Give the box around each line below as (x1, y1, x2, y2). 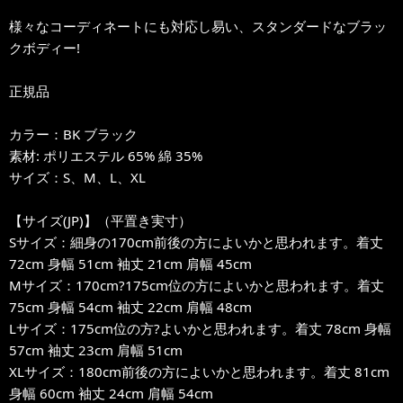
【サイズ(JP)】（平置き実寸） (9, 211, 192, 229)
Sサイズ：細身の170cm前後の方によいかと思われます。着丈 (9, 233, 383, 251)
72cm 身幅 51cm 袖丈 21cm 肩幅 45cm (9, 255, 252, 273)
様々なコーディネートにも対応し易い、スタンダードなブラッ (9, 17, 387, 35)
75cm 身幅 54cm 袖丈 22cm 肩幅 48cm (9, 298, 252, 316)
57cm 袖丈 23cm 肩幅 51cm (9, 341, 183, 359)
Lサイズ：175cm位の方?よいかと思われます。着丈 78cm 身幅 (9, 319, 391, 337)
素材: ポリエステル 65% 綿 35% (9, 147, 202, 165)
